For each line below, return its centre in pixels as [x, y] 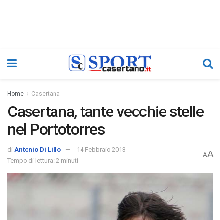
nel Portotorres [56, 129]
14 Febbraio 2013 [101, 149]
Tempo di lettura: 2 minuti [43, 160]
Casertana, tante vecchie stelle [106, 111]
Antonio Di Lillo [38, 149]
